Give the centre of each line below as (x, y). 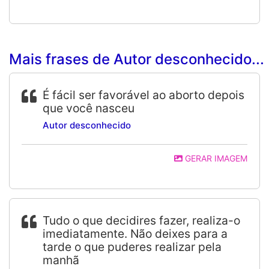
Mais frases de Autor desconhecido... (137, 59)
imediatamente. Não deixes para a (135, 234)
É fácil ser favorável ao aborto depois (144, 95)
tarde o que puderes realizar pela (132, 247)
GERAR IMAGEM (215, 158)
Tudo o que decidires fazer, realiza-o (141, 220)
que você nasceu (89, 108)
